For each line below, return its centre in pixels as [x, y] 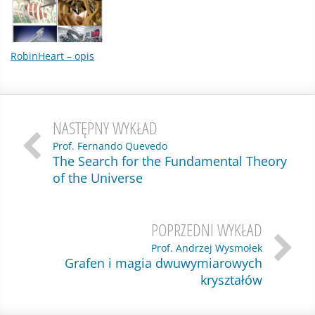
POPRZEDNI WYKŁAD [207, 229]
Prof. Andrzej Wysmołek [207, 247]
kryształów [231, 279]
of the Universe [98, 178]
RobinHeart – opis [52, 56]
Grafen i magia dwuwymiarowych [163, 263]
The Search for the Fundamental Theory [170, 161]
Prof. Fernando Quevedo [110, 146]
